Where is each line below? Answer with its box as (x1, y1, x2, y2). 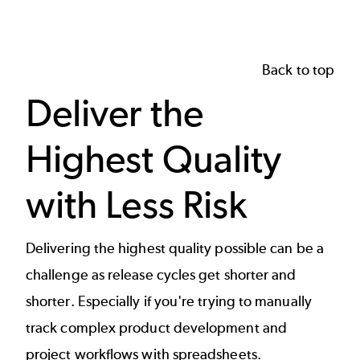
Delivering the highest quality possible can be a (26, 239, 324, 257)
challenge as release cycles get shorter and (26, 265, 297, 284)
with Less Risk (26, 182, 247, 227)
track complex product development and (26, 318, 287, 337)
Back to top (262, 61, 334, 79)
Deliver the (26, 90, 203, 136)
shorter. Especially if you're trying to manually (26, 292, 312, 310)
